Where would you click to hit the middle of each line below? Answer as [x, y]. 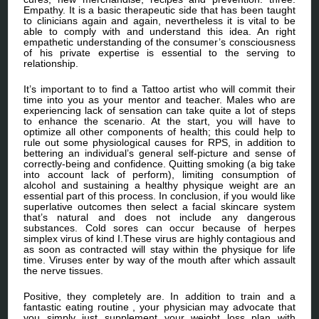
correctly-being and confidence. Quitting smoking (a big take [159, 163]
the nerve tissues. [64, 270]
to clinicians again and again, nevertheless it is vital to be [159, 20]
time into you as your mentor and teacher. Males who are [159, 99]
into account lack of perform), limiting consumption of [159, 174]
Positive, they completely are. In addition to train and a [159, 296]
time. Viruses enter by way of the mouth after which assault [159, 260]
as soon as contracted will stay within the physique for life [159, 249]
